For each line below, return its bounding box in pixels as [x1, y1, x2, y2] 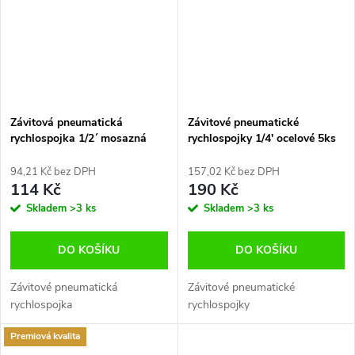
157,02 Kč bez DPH [187, 164, 280, 179]
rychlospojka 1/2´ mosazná [10, 130, 147, 146]
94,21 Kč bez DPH [10, 164, 96, 179]
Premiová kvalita [10, 330, 80, 343]
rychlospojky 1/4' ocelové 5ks [187, 130, 336, 146]
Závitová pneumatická [10, 114, 123, 130]
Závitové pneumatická [10, 279, 117, 295]
